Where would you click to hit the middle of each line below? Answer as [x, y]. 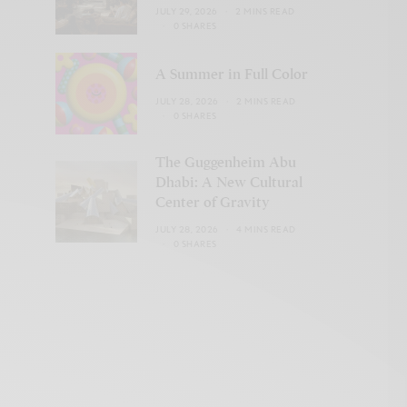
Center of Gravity [213, 203]
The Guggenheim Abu [226, 163]
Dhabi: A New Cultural [229, 183]
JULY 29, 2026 [187, 11]
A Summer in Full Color [232, 74]
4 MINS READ [266, 229]
